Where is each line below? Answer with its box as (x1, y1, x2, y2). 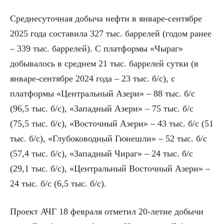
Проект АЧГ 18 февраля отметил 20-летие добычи (10, 206, 203, 217)
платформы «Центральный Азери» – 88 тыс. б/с (10, 88, 195, 99)
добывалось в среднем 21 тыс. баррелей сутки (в (10, 58, 198, 69)
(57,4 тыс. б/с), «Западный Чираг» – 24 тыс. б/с (10, 148, 193, 159)
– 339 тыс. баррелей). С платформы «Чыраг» (10, 43, 183, 54)
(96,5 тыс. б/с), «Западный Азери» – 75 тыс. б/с (10, 103, 193, 114)
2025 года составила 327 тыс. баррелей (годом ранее (10, 28, 211, 39)
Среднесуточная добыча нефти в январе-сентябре (10, 13, 202, 24)
